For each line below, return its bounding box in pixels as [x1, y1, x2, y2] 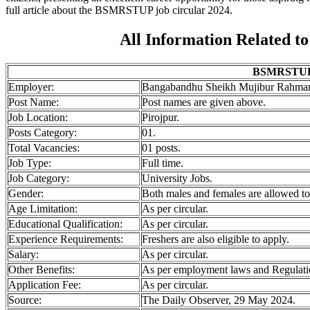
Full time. [142, 156, 183, 169]
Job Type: [8, 156, 51, 169]
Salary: [8, 248, 39, 260]
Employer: [8, 80, 54, 93]
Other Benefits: [8, 263, 75, 275]
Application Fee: [8, 278, 81, 291]
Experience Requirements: [8, 232, 123, 245]
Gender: [8, 187, 44, 199]
